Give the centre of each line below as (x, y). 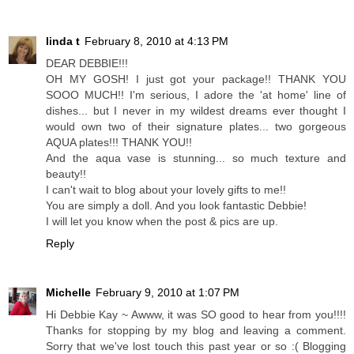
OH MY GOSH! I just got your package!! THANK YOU (196, 79)
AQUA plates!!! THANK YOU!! (119, 143)
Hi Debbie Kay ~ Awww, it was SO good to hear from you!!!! (196, 315)
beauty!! (66, 174)
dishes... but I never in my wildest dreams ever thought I (196, 111)
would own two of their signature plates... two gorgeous (196, 127)
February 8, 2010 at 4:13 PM (156, 41)
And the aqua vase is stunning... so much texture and (196, 158)
